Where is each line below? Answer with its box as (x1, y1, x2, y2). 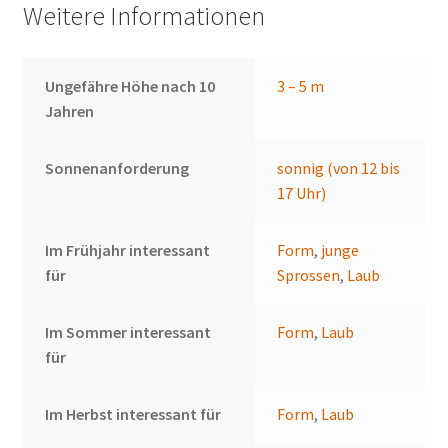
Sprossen (277, 265, 341, 286)
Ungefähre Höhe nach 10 (45, 76, 216, 97)
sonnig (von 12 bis (277, 158, 401, 179)
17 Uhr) (277, 183, 327, 204)
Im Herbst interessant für (45, 404, 222, 425)
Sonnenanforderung (45, 158, 190, 179)
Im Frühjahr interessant (45, 240, 211, 261)
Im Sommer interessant (45, 322, 212, 343)
